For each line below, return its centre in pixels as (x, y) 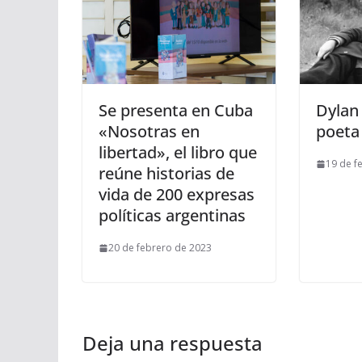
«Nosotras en (149, 132)
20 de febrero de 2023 (160, 248)
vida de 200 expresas (177, 195)
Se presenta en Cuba (176, 111)
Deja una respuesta (173, 343)
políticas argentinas (172, 216)
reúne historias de (166, 174)
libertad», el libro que (178, 153)
